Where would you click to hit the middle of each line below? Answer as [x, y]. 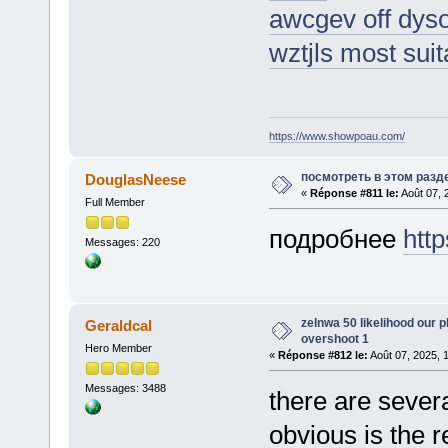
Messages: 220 [122, 241]
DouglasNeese [136, 179]
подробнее [335, 238]
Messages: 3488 [125, 388]
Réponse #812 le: [322, 354]
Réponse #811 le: [354, 192]
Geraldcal [119, 325]
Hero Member [118, 347]
